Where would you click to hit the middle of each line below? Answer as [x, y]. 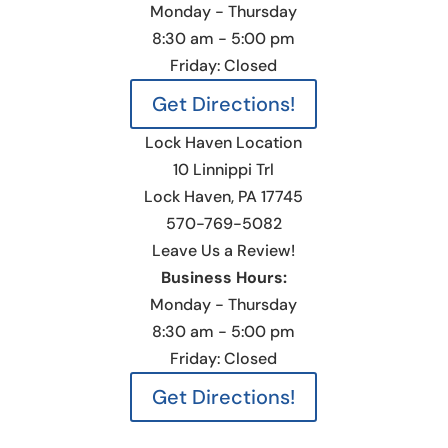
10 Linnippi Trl [224, 170]
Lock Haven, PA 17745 [224, 197]
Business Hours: [223, 278]
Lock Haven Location [224, 143]
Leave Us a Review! [224, 251]
